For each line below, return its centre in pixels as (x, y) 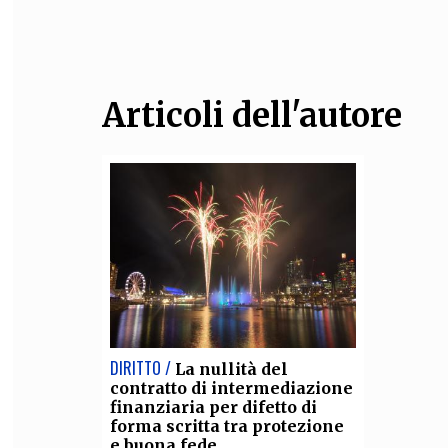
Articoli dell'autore (251, 115)
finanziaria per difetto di (213, 406)
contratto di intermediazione (231, 387)
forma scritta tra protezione (226, 425)
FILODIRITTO (378, 39)
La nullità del (231, 368)
